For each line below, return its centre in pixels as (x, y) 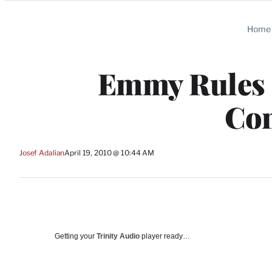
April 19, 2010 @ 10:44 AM (110, 153)
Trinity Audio (118, 236)
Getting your (76, 236)
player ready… (165, 236)
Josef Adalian (42, 153)
